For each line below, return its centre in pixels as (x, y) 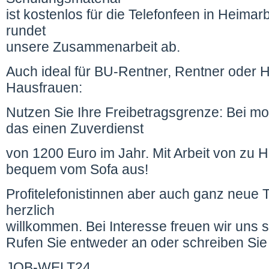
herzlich (30, 210)
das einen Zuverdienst (77, 128)
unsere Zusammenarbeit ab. (93, 47)
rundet (26, 31)
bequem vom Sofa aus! (77, 169)
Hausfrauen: (44, 88)
